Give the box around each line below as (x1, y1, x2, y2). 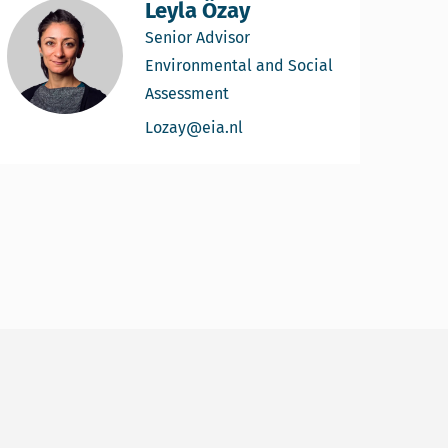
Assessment (145, 84, 229, 103)
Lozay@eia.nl (145, 118, 243, 137)
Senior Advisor (145, 28, 250, 47)
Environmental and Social (145, 56, 333, 75)
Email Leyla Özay (242, 117, 366, 136)
